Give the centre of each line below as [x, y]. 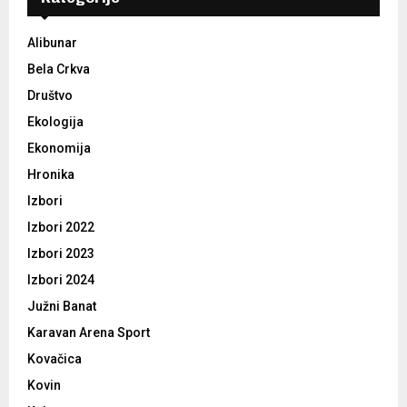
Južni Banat [62, 307]
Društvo [50, 96]
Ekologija [55, 122]
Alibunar [52, 43]
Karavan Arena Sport [89, 333]
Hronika [51, 175]
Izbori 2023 [61, 254]
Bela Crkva [59, 69]
